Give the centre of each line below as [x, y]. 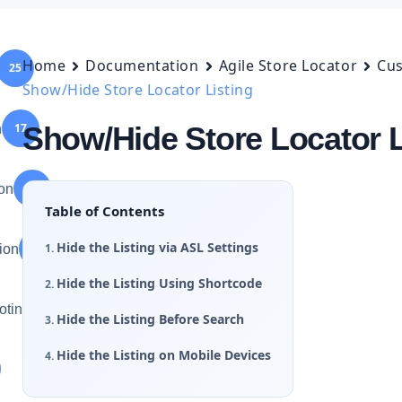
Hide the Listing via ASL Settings [157, 247]
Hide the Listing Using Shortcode [159, 283]
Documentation [142, 66]
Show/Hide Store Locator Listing [138, 90]
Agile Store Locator [288, 66]
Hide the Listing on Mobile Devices [164, 355]
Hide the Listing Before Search [150, 319]
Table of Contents [105, 211]
